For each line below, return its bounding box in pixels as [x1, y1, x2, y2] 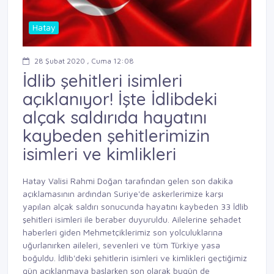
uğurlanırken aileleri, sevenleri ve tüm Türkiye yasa [23, 240, 220, 251]
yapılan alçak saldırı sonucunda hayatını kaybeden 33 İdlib [23, 201, 248, 212]
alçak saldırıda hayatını [23, 106, 207, 128]
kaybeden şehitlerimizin [23, 124, 210, 146]
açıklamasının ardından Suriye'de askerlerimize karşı [23, 188, 223, 199]
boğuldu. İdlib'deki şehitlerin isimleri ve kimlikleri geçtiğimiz [23, 253, 247, 264]
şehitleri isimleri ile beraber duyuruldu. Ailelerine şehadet [23, 214, 241, 225]
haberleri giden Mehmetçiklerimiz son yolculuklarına [23, 227, 223, 238]
